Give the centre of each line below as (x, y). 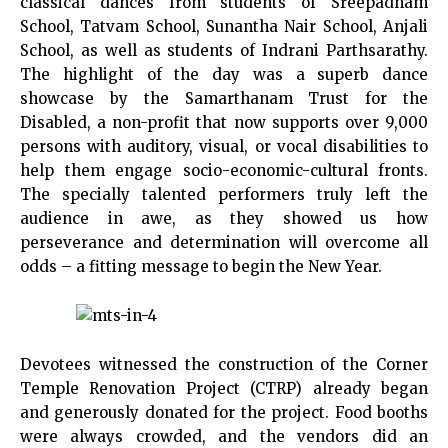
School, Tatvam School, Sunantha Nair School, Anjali (224, 26)
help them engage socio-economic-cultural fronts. (224, 170)
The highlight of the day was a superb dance (224, 74)
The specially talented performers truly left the (224, 194)
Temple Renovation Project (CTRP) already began (224, 388)
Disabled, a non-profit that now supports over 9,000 (224, 122)
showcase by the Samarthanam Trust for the (224, 98)
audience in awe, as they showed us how (224, 218)
